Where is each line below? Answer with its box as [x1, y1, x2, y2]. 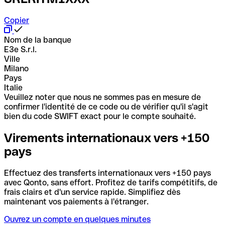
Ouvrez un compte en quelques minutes [4, 214, 151, 224]
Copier [4, 15, 29, 25]
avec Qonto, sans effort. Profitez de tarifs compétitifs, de [4, 177, 217, 187]
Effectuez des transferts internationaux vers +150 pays [4, 168, 211, 178]
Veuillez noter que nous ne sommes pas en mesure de [4, 92, 201, 102]
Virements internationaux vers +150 [4, 131, 209, 145]
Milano [4, 63, 29, 73]
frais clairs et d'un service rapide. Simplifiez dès [4, 187, 180, 197]
